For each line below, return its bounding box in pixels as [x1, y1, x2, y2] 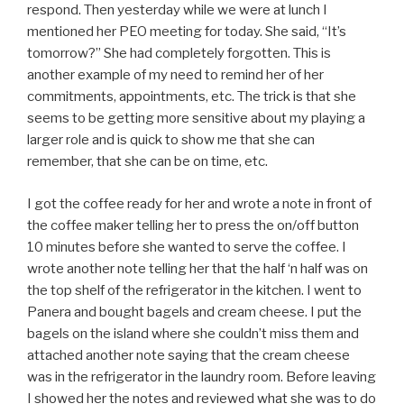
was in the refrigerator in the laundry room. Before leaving [27, 368, 376, 385]
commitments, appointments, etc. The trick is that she [27, 88, 356, 105]
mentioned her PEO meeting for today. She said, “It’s [27, 23, 346, 40]
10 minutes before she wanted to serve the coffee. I [27, 238, 346, 255]
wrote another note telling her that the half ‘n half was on [27, 260, 368, 277]
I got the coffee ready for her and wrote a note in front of [27, 195, 372, 212]
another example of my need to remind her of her [27, 67, 324, 83]
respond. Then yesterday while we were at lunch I [27, 2, 327, 18]
